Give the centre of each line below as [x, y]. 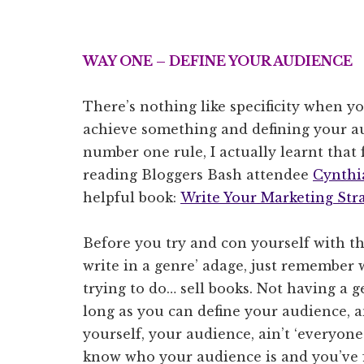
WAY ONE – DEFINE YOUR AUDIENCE [218, 61]
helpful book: [132, 197]
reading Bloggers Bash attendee [198, 174]
